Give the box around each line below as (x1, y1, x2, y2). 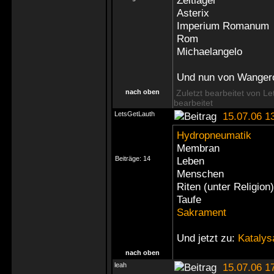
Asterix (177, 7, 209, 19)
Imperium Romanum (177, 20, 269, 32)
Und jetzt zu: (177, 232, 238, 244)
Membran (177, 142, 220, 154)
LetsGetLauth (114, 110, 155, 117)
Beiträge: (115, 155, 143, 162)
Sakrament (177, 206, 226, 218)
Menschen (177, 168, 224, 180)
